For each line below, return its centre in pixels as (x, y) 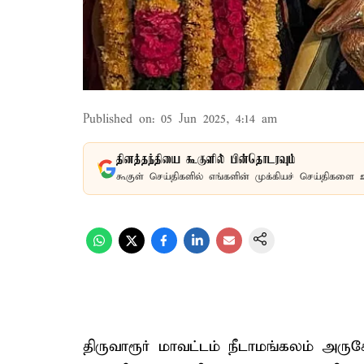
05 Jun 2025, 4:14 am (219, 119)
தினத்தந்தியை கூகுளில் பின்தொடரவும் (206, 160)
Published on (117, 119)
